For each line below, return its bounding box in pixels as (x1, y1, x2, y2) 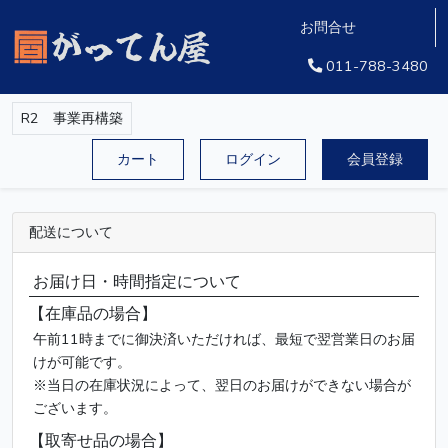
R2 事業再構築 (21, 108, 123, 128)
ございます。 (33, 398, 117, 418)
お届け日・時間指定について (33, 271, 241, 293)
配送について (29, 222, 113, 242)
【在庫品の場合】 (29, 303, 157, 325)
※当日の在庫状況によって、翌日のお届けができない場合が (33, 375, 411, 395)
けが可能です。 (33, 352, 131, 372)
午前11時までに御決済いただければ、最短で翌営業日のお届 (33, 329, 415, 349)
